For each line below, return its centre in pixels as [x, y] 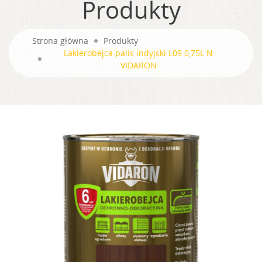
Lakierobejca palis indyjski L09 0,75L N [139, 53]
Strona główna [60, 41]
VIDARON [138, 65]
